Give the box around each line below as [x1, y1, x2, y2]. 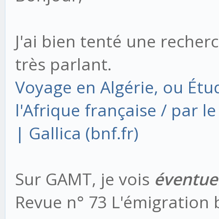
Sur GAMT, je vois [15, 168, 154, 191]
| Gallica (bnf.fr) [15, 122, 138, 145]
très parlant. [15, 53, 111, 76]
